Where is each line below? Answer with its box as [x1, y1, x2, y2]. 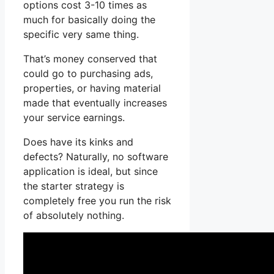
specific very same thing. [23, 28, 139, 41]
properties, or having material [23, 82, 161, 95]
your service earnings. [23, 111, 125, 124]
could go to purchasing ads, [23, 67, 153, 80]
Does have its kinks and [23, 136, 133, 149]
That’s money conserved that [23, 53, 157, 65]
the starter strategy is [23, 180, 124, 193]
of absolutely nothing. [23, 209, 124, 222]
